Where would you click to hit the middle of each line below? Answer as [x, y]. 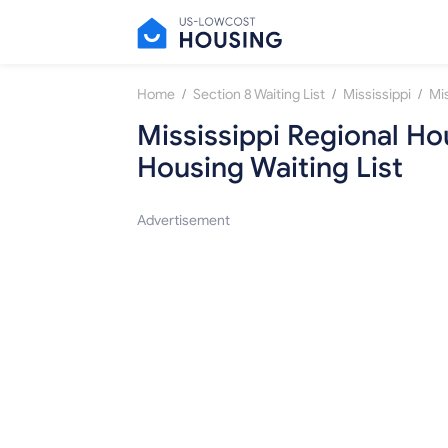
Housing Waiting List [270, 168]
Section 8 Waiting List [259, 95]
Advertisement [183, 221]
